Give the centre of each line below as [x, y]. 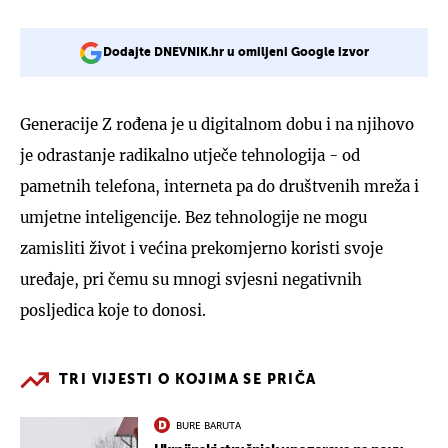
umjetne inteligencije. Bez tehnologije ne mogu [193, 217]
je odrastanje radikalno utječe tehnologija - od [190, 155]
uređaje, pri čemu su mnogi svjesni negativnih [191, 279]
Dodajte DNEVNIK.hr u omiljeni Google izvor [236, 52]
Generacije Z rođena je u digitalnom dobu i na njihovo [217, 124]
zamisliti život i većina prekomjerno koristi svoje [201, 248]
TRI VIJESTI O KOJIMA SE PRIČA [188, 379]
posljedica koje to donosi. [113, 310]
